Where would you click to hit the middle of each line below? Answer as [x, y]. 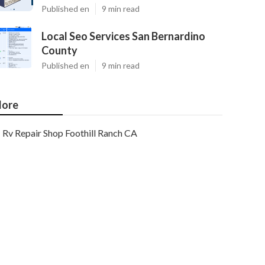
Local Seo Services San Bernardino [123, 36]
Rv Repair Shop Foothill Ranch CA [70, 133]
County [59, 50]
